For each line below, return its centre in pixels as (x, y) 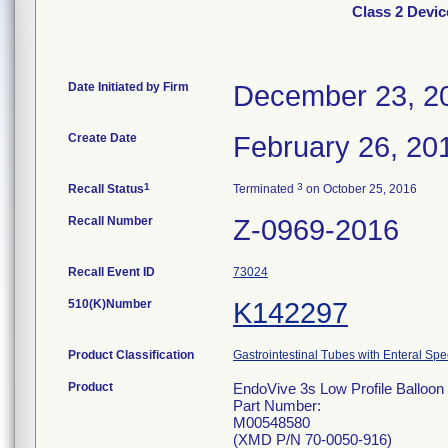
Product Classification (131, 355)
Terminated (265, 189)
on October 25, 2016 (360, 189)
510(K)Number (110, 304)
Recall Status (106, 189)
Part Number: (277, 405)
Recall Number (110, 221)
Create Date (102, 138)
